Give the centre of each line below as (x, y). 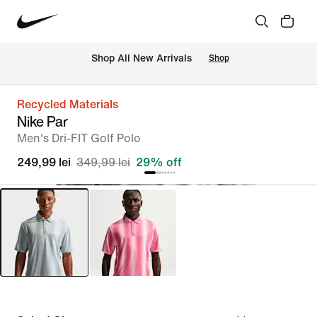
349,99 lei (103, 162)
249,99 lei (44, 162)
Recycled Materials (68, 104)
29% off (159, 162)
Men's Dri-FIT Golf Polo (79, 138)
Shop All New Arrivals (141, 59)
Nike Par (42, 121)
